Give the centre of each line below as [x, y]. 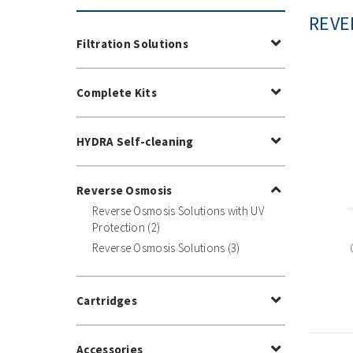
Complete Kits [117, 93]
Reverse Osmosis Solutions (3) [166, 248]
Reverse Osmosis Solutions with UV [178, 211]
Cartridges [107, 301]
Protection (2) [126, 228]
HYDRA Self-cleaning [135, 142]
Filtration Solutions [132, 44]
